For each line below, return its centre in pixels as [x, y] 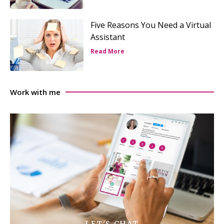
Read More [107, 51]
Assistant [107, 37]
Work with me [35, 92]
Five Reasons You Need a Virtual [150, 25]
